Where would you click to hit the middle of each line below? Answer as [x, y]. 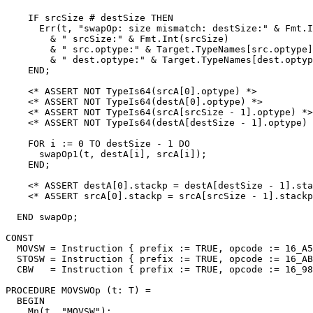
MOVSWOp [81, 290]
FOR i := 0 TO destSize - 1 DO [98, 143]
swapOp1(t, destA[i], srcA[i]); [106, 154]
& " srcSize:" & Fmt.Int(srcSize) [117, 38]
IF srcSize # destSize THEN [89, 17]
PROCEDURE [34, 290]
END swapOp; [42, 217]
